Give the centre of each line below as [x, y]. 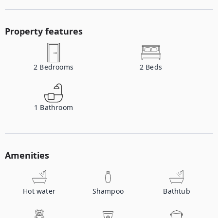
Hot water [39, 191]
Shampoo [108, 191]
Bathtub [177, 191]
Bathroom [56, 107]
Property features [44, 31]
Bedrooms [56, 67]
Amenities [27, 155]
